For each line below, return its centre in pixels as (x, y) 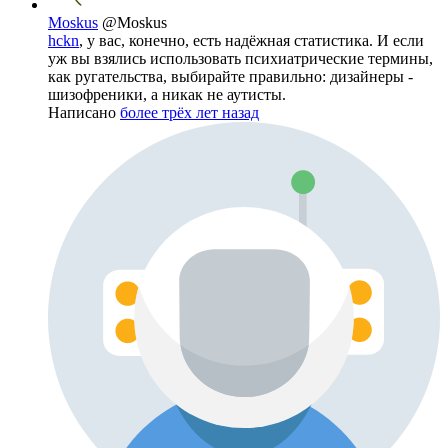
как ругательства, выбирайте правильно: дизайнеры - (230, 76)
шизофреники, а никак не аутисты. (167, 94)
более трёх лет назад (189, 112)
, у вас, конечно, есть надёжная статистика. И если (251, 40)
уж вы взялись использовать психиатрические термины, (240, 58)
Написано (84, 112)
